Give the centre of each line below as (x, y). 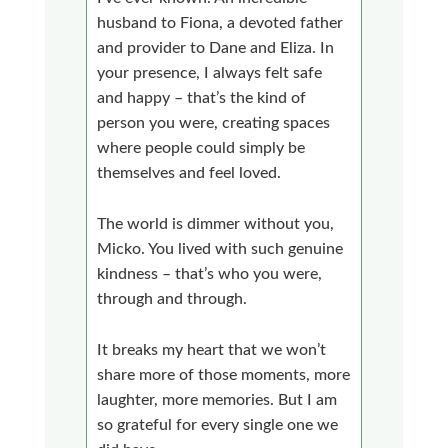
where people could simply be (201, 147)
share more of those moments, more (224, 374)
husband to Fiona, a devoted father (220, 22)
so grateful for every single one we (218, 424)
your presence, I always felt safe (210, 72)
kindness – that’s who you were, (210, 273)
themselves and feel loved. (189, 172)
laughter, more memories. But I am (217, 399)
